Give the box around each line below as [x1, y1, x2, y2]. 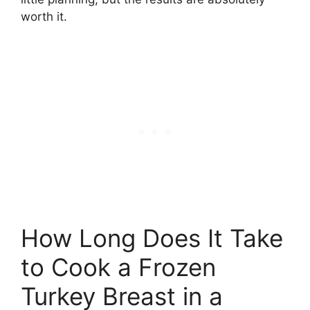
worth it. [21, 10, 67, 24]
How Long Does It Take [21, 223, 283, 253]
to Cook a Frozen [21, 252, 216, 282]
